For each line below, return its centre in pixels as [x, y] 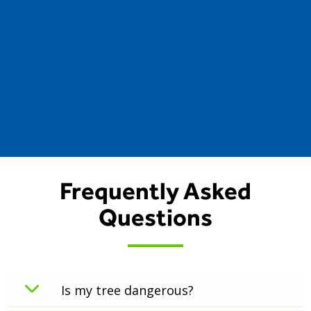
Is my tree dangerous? [128, 291]
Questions [155, 217]
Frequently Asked [155, 191]
